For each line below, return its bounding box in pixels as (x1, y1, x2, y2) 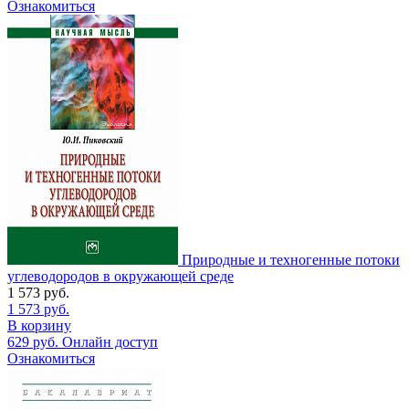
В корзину (7, 317, 71, 333)
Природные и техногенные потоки (182, 251, 400, 267)
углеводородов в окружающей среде (7, 267, 234, 284)
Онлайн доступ (62, 333, 158, 350)
